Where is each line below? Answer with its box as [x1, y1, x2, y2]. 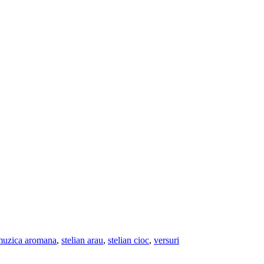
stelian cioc [108, 235, 149, 246]
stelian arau [61, 235, 103, 246]
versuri [154, 235, 179, 246]
